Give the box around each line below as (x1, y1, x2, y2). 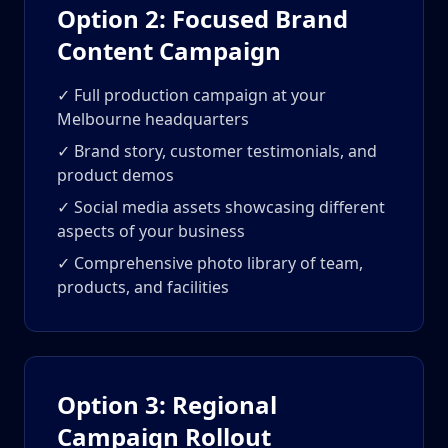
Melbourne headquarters (57, 108, 249, 130)
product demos (57, 164, 174, 186)
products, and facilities (57, 276, 229, 298)
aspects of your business (57, 220, 245, 242)
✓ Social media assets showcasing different (57, 196, 385, 218)
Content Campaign (57, 34, 281, 67)
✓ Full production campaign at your (57, 84, 326, 106)
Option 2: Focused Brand (57, 2, 348, 35)
